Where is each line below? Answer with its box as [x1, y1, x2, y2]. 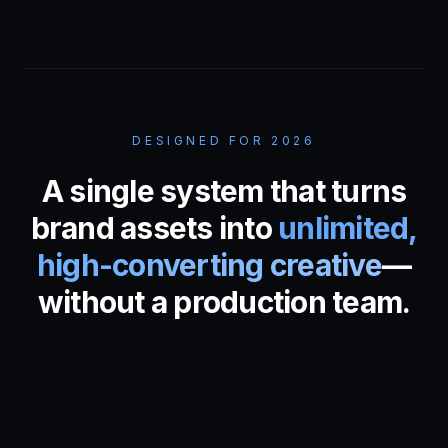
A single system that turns [41, 173, 407, 209]
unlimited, [278, 210, 418, 246]
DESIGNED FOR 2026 [132, 133, 316, 148]
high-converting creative [36, 247, 382, 283]
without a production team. [37, 284, 411, 320]
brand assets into [30, 210, 272, 246]
